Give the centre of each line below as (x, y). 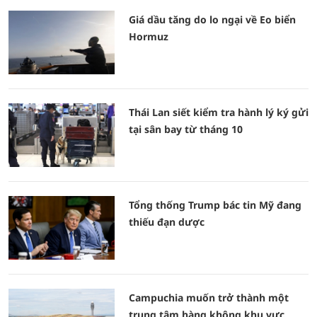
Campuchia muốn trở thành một (209, 298)
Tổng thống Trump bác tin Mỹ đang (215, 205)
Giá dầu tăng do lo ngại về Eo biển (212, 19)
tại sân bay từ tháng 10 (186, 129)
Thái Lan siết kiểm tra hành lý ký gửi (219, 112)
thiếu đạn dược (167, 222)
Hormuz (149, 36)
